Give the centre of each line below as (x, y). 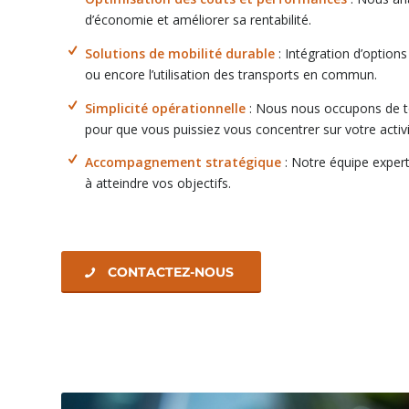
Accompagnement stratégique (183, 163)
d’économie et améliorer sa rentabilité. (198, 19)
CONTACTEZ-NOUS (171, 273)
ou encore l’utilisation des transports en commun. (231, 74)
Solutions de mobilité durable (179, 53)
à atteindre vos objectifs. (157, 184)
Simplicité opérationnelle (165, 108)
